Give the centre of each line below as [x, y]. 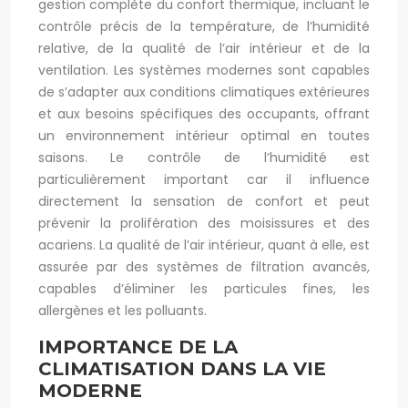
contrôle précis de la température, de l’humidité [204, 26]
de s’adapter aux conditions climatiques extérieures [204, 92]
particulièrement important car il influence [204, 179]
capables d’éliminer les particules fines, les [204, 289]
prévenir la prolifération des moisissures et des [204, 223]
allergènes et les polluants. [122, 311]
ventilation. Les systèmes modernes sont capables [204, 70]
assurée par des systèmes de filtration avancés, [204, 267]
